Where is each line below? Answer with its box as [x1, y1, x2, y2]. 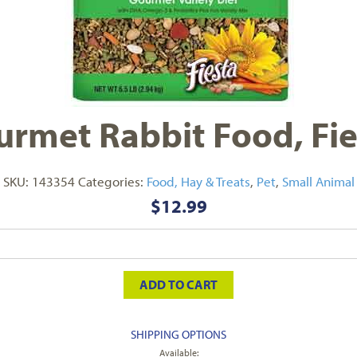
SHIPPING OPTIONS [131, 327, 226, 342]
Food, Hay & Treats [146, 173, 250, 190]
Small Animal [281, 173, 355, 190]
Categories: [77, 173, 147, 190]
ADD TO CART [139, 277, 218, 292]
